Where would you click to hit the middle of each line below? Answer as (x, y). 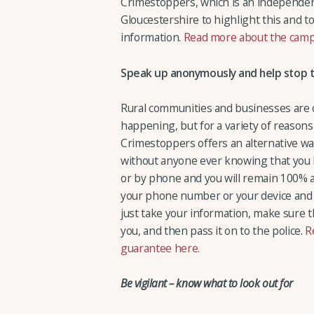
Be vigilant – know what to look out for (207, 284)
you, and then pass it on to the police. (213, 230)
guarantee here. (160, 248)
